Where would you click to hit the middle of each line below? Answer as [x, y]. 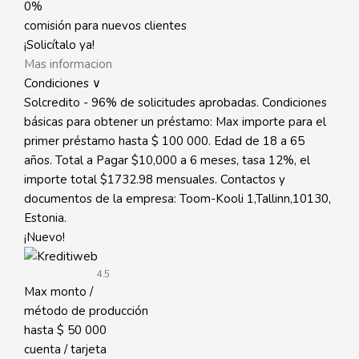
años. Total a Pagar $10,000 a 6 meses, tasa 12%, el [167, 160]
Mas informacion [68, 64]
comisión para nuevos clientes [105, 26]
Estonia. [45, 218]
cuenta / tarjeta [65, 349]
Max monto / [58, 292]
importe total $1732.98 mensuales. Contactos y [155, 179]
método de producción [86, 311]
